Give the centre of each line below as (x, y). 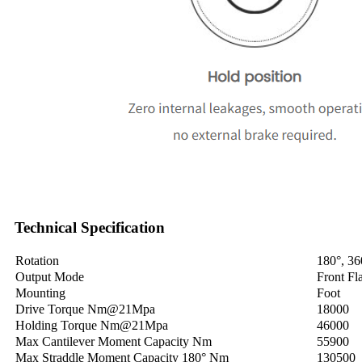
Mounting (40, 293)
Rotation (37, 261)
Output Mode (50, 277)
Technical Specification (90, 228)
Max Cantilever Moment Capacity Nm (114, 342)
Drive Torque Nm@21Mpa (85, 309)
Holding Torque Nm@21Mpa (92, 326)
